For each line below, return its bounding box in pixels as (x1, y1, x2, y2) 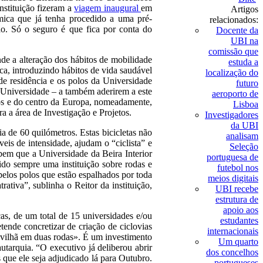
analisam (226, 131, 258, 141)
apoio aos (223, 205, 258, 215)
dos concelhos (206, 247, 258, 257)
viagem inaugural (74, 3, 141, 13)
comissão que (208, 46, 258, 56)
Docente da (216, 25, 258, 35)
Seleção (230, 141, 258, 151)
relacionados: (210, 15, 258, 25)
